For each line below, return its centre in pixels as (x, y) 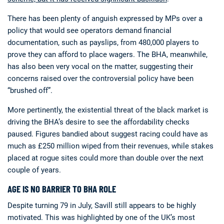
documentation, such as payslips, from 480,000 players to (103, 42)
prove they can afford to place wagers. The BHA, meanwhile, (107, 54)
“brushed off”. (30, 90)
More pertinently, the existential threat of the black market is (108, 110)
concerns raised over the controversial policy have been (100, 78)
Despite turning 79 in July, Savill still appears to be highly (102, 205)
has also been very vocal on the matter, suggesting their (100, 66)
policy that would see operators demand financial (89, 30)
